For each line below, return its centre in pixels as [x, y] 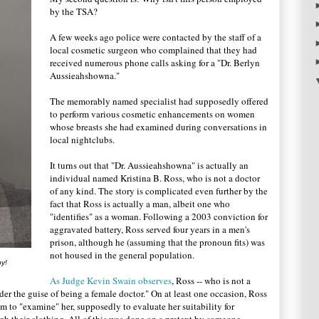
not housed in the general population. [124, 255]
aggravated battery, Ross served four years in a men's [150, 229]
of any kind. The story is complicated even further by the [159, 191]
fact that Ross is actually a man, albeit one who [140, 204]
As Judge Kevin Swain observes [111, 281]
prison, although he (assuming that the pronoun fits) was [157, 242]
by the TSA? [74, 11]
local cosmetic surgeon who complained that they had [153, 50]
